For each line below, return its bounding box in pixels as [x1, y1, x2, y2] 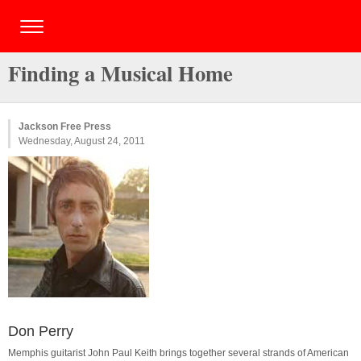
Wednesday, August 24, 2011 [19, 135, 145, 147]
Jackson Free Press [19, 121, 111, 132]
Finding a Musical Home [8, 57, 233, 89]
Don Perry [8, 323, 73, 339]
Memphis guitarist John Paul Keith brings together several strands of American [8, 347, 349, 359]
